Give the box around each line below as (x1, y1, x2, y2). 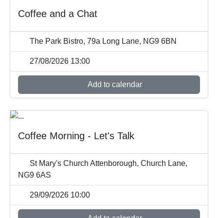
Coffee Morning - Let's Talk (18, 130, 134, 142)
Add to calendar (86, 80, 142, 89)
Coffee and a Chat (18, 8, 97, 19)
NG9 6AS (18, 171, 51, 180)
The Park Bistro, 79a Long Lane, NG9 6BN (28, 37, 177, 46)
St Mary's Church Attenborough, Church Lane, (28, 159, 187, 168)
